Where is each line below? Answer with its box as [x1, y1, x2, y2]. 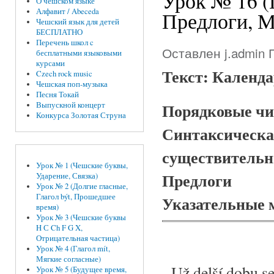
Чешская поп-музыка [35, 79, 108, 90]
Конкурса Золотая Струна [35, 110, 126, 121]
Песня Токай [35, 89, 79, 100]
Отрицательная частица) [35, 233, 120, 244]
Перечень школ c [35, 37, 94, 48]
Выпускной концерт [35, 100, 105, 111]
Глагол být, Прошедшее [35, 191, 116, 202]
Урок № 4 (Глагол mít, [35, 243, 110, 254]
